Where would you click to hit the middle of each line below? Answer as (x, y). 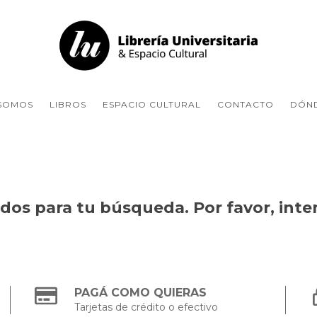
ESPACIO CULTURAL (152, 105)
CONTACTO (246, 105)
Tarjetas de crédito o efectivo (146, 307)
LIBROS (68, 105)
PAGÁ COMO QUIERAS (141, 293)
